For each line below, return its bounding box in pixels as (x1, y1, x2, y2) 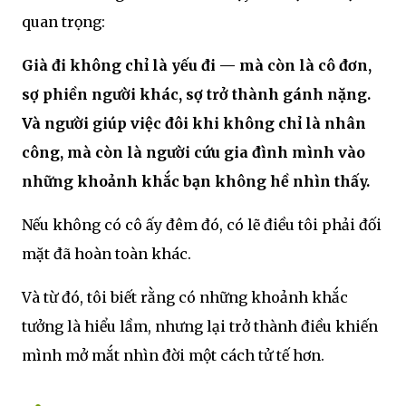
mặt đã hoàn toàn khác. (22, 245, 191, 264)
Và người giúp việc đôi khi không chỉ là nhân (22, 114, 366, 133)
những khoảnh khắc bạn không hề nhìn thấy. (22, 172, 370, 191)
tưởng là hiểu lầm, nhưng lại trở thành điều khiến (22, 317, 378, 336)
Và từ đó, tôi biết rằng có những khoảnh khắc (22, 288, 348, 307)
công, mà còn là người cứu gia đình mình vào (22, 143, 365, 162)
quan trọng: (22, 13, 105, 32)
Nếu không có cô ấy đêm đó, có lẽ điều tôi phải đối (22, 216, 382, 235)
